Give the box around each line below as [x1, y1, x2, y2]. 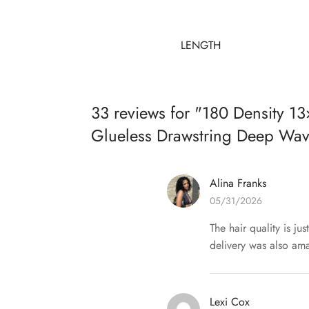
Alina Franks [210, 175, 266, 192]
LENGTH [181, 37, 221, 53]
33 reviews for [91, 101, 195, 126]
